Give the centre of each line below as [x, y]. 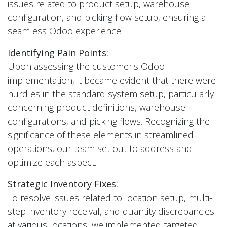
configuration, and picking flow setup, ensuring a [107, 17]
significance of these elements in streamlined [101, 135]
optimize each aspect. [52, 162]
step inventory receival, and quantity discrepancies [111, 211]
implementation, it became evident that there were [112, 80]
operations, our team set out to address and [100, 148]
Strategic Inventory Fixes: [63, 184]
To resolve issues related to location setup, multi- [110, 197]
